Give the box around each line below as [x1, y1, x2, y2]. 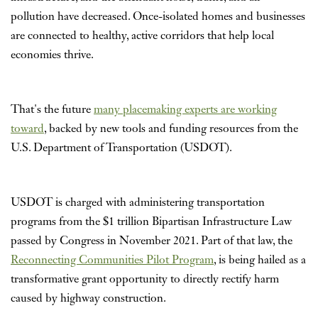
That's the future [11, 104, 94, 116]
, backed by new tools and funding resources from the [44, 123, 298, 135]
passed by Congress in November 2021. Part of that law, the [11, 235, 292, 247]
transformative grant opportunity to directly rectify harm [11, 273, 279, 285]
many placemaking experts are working [94, 104, 277, 116]
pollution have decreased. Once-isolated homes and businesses [11, 11, 305, 23]
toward [11, 123, 44, 135]
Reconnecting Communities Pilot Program [11, 254, 214, 266]
